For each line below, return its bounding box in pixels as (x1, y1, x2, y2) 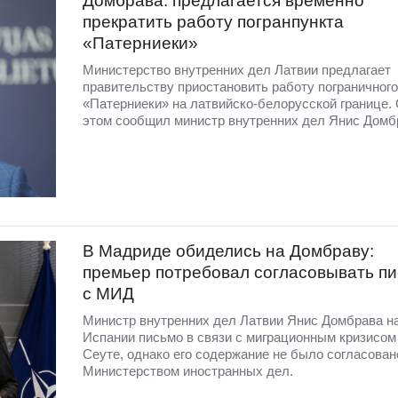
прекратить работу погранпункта (82, 12, 344, 32)
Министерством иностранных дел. (82, 362, 293, 378)
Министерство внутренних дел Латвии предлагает (82, 62, 391, 78)
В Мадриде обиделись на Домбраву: (82, 241, 374, 260)
